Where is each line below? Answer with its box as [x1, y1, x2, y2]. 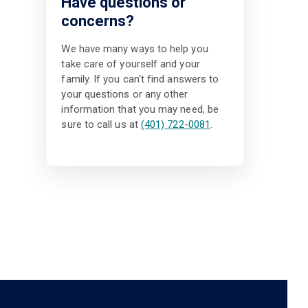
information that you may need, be [61, 103, 219, 116]
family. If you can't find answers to [61, 73, 219, 86]
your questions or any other [61, 88, 188, 101]
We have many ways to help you [61, 43, 208, 56]
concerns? [61, 12, 135, 30]
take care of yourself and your [61, 58, 200, 71]
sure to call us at [61, 118, 141, 131]
